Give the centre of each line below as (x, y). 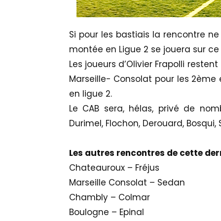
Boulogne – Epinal (106, 212)
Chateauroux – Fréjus (114, 168)
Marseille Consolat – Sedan (127, 183)
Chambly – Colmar (109, 198)
